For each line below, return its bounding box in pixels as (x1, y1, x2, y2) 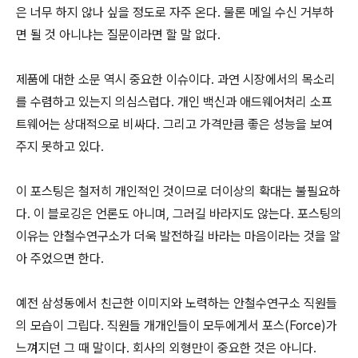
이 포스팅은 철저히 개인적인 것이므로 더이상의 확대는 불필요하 (16, 184, 340, 199)
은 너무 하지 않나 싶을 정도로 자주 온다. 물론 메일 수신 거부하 (16, 5, 334, 20)
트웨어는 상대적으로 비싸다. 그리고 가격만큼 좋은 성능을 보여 (16, 117, 332, 132)
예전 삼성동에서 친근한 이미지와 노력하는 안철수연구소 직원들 (16, 296, 337, 311)
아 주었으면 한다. (16, 251, 104, 266)
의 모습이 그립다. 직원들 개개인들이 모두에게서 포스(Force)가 (16, 318, 337, 333)
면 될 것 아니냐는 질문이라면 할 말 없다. (16, 27, 221, 42)
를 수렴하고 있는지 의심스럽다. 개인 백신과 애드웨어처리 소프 (16, 94, 332, 109)
